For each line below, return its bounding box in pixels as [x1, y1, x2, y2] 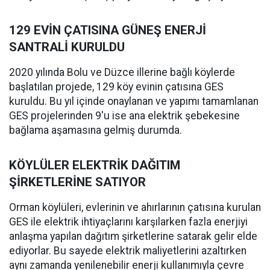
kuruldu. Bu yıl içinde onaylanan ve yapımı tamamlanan [9, 95, 259, 107]
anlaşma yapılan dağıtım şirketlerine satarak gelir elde [9, 230, 257, 242]
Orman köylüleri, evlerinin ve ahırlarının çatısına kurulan [9, 201, 261, 213]
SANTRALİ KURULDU [9, 39, 125, 54]
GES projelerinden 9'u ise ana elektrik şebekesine [9, 109, 240, 122]
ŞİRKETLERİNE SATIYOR [9, 174, 146, 189]
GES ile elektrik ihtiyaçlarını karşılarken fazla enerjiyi [9, 215, 248, 228]
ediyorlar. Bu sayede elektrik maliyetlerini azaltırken [9, 244, 246, 257]
